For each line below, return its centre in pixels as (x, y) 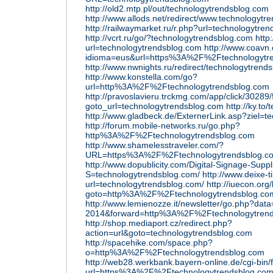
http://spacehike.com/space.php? (149, 243)
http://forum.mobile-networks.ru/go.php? (163, 126)
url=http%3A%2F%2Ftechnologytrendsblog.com (177, 87)
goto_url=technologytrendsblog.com (154, 106)
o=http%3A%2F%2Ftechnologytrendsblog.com (175, 252)
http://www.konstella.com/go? (141, 77)
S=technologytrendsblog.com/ (143, 174)
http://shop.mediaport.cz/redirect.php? (159, 223)
